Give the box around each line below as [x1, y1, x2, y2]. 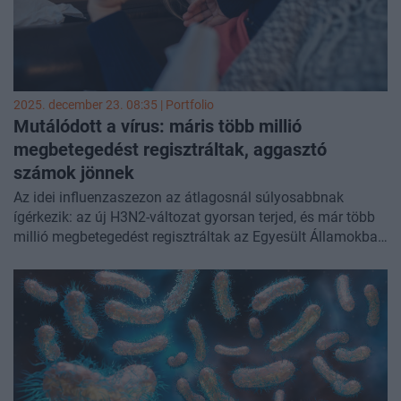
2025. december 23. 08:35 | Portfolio [13, 98, 214, 114]
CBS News [106, 248, 171, 266]
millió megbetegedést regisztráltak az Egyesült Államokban [13, 228, 386, 246]
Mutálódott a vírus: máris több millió [13, 115, 302, 138]
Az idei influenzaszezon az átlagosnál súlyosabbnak [13, 189, 344, 207]
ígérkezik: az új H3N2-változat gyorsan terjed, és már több [13, 209, 375, 226]
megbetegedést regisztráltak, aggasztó [13, 139, 327, 161]
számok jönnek [13, 162, 134, 184]
